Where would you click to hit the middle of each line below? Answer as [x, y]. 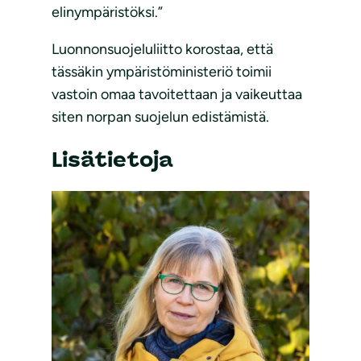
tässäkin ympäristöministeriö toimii [162, 72]
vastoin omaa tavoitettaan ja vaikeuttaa [177, 95]
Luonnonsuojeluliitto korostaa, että [162, 50]
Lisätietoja [112, 159]
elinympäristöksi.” [107, 12]
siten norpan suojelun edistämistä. [160, 117]
